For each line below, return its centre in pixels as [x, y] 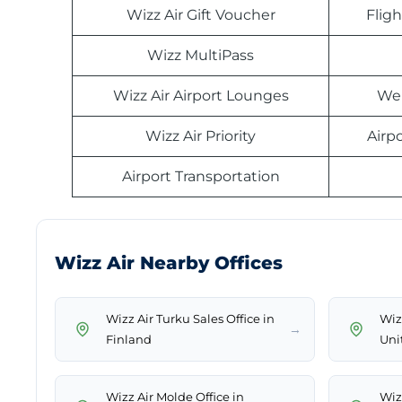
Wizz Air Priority [201, 136]
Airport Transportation [201, 177]
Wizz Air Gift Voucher [201, 15]
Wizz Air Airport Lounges [201, 96]
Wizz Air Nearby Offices [169, 263]
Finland [129, 340]
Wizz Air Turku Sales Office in [190, 319]
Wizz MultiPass [201, 56]
